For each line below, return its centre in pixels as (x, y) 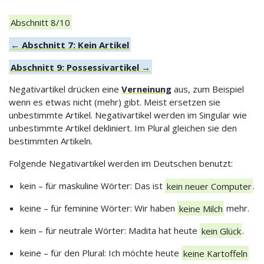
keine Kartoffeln (215, 253)
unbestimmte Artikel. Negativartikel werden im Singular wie (128, 115)
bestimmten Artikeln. (51, 141)
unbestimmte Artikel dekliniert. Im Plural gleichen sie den (123, 128)
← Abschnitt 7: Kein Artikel (70, 44)
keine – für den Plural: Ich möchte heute (100, 253)
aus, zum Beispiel (208, 89)
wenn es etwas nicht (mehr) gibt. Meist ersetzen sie (115, 102)
